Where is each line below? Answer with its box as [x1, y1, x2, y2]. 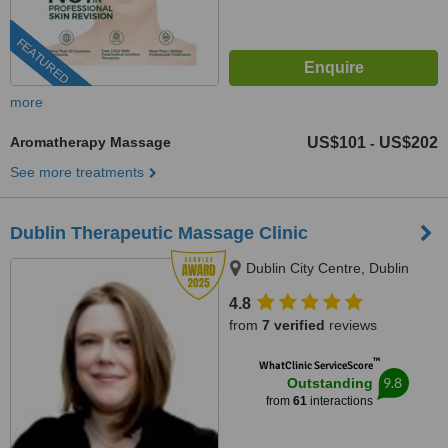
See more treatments [10, 164, 144, 180]
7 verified [262, 317, 325, 333]
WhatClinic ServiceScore [258, 359, 373, 372]
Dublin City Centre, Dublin [246, 260, 409, 276]
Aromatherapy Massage [10, 134, 171, 150]
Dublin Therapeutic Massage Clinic [10, 223, 308, 243]
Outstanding [286, 375, 373, 391]
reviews [325, 317, 377, 333]
